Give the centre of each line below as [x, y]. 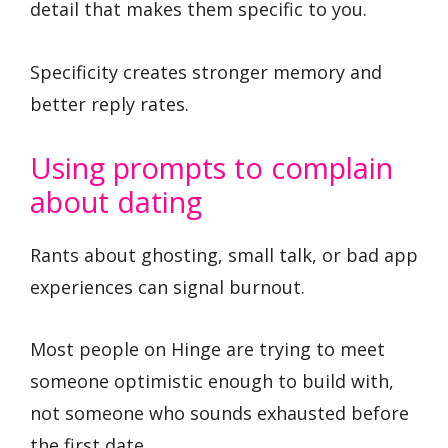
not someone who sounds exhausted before [219, 413]
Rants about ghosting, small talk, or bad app [224, 254]
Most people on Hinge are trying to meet [207, 349]
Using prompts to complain [211, 167]
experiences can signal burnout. [167, 286]
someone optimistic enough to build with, [212, 381]
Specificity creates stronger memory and [206, 72]
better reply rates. [109, 104]
